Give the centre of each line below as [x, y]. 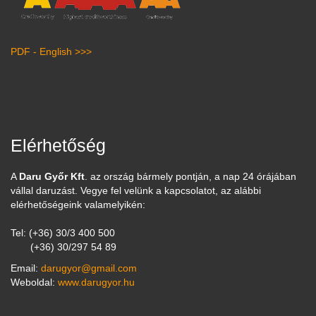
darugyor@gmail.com [89, 268]
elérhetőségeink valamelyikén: [78, 205]
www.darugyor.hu [96, 282]
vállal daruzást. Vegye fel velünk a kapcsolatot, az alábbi [136, 191]
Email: [26, 268]
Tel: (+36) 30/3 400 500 [63, 233]
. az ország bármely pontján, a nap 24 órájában [190, 177]
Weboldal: [34, 282]
